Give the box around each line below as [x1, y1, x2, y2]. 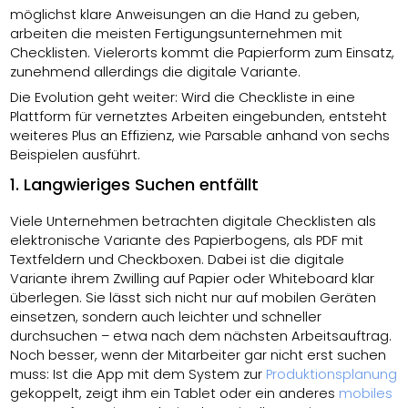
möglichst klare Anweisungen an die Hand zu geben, [10, 5, 361, 24]
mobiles [339, 383, 393, 403]
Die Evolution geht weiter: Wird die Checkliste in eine [10, 87, 356, 107]
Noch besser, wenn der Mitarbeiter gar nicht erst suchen [10, 345, 387, 364]
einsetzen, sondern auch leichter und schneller [10, 307, 322, 326]
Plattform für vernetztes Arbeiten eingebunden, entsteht [10, 107, 388, 126]
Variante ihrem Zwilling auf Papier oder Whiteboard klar [10, 269, 375, 288]
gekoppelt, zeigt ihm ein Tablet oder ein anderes [10, 383, 340, 403]
